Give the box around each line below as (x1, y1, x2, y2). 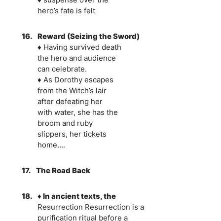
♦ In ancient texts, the (37, 191, 116, 201)
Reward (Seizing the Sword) (37, 31, 140, 41)
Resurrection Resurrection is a (37, 202, 144, 212)
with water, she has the (37, 107, 118, 117)
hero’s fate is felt (37, 5, 95, 15)
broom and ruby (37, 118, 93, 128)
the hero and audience (37, 53, 116, 63)
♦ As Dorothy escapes (37, 74, 113, 84)
